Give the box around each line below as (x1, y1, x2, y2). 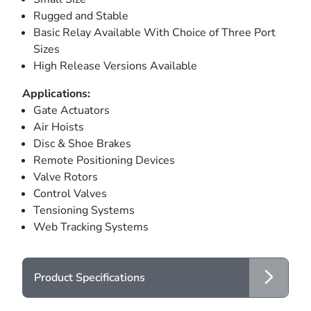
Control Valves (33, 185, 107, 201)
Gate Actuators (33, 102, 110, 118)
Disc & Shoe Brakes (33, 135, 131, 151)
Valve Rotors (33, 169, 98, 185)
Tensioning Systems (33, 202, 135, 218)
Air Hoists (33, 119, 84, 135)
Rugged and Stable (33, 8, 128, 24)
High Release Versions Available (33, 58, 197, 74)
